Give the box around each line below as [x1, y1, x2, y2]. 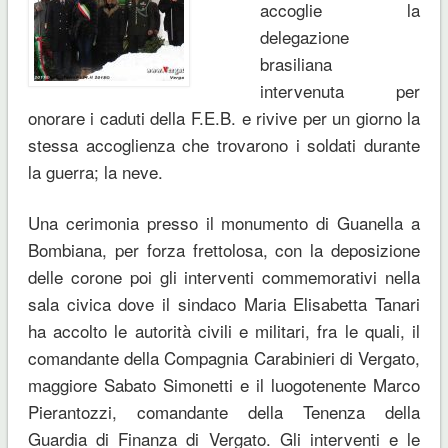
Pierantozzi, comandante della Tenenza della [27, 398, 421, 424]
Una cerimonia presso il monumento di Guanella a [27, 209, 421, 235]
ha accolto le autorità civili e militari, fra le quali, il [27, 317, 421, 343]
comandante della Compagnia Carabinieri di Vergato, [27, 344, 421, 370]
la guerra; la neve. [27, 158, 163, 184]
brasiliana [259, 50, 332, 76]
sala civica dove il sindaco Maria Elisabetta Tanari [27, 290, 421, 316]
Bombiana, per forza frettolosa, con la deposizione [27, 236, 421, 262]
